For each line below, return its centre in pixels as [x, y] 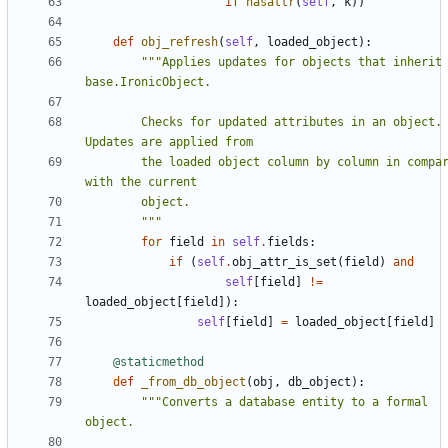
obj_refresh [179, 42]
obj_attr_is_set [284, 262]
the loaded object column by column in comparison [113, 162]
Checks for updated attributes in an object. [113, 122]
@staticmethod [158, 362]
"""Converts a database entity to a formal [284, 402]
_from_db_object [193, 382]
